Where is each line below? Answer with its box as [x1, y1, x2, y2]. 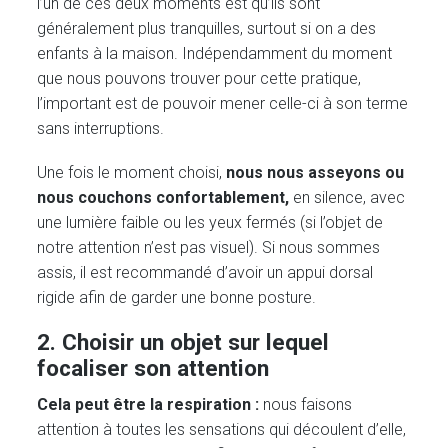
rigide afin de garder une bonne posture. [37, 287, 317, 307]
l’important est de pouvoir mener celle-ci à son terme [37, 93, 409, 113]
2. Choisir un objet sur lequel [37, 329, 330, 356]
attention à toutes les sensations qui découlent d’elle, [37, 420, 407, 440]
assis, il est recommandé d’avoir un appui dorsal [37, 262, 374, 282]
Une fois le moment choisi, [37, 162, 227, 182]
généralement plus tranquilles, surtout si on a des [37, 18, 377, 38]
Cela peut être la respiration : [37, 395, 260, 415]
